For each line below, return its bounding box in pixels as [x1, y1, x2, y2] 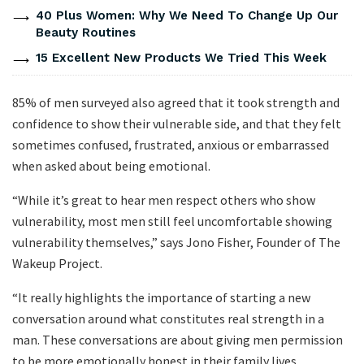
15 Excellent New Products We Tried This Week [35, 50, 327, 66]
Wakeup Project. [12, 255, 102, 272]
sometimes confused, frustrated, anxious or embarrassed [12, 136, 329, 154]
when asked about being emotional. [12, 158, 210, 175]
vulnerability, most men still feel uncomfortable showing [12, 213, 332, 230]
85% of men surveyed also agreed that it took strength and [12, 94, 340, 111]
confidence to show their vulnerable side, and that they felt [12, 115, 341, 132]
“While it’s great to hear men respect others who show [12, 192, 315, 209]
